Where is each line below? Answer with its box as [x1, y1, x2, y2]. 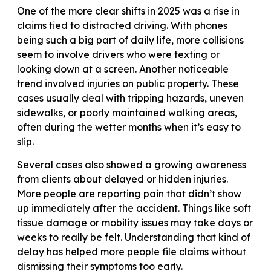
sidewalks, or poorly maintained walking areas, [17, 106, 237, 119]
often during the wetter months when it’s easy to [17, 120, 241, 133]
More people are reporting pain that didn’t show [17, 188, 241, 200]
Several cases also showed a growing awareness [17, 158, 246, 171]
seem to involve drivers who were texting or [17, 48, 220, 60]
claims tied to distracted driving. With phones [17, 19, 227, 31]
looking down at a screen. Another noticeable [17, 62, 229, 75]
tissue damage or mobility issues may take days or [17, 217, 253, 229]
